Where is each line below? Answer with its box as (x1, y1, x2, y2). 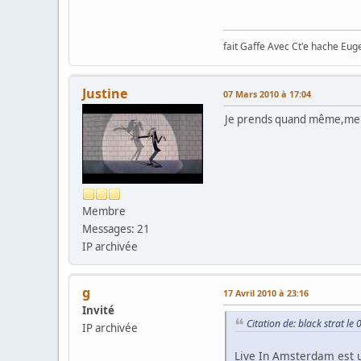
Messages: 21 (82, 221, 150, 236)
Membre (82, 203, 126, 218)
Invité (82, 302, 114, 317)
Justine (82, 84, 127, 102)
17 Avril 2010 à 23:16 (223, 286, 309, 299)
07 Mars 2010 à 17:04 (223, 87, 311, 100)
